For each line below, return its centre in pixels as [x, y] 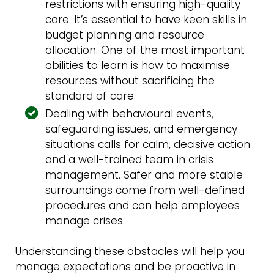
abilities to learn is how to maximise [138, 65]
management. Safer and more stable [144, 175]
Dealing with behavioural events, [130, 113]
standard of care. [91, 96]
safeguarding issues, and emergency [142, 129]
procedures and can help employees [143, 205]
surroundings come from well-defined [145, 190]
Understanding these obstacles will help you [130, 251]
